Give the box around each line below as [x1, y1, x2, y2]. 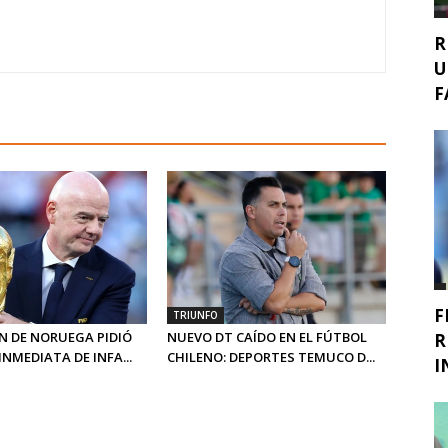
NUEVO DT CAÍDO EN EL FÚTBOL [167, 328, 368, 347]
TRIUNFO [173, 308, 219, 323]
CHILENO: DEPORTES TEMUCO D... [167, 348, 376, 367]
